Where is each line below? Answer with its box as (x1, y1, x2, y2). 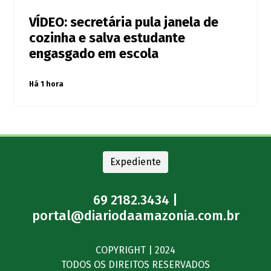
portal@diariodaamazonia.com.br (31, 208, 240, 224)
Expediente (110, 156, 161, 168)
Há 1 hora (29, 80, 64, 89)
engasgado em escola (29, 46, 158, 62)
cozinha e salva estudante (29, 30, 185, 47)
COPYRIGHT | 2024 (96, 244, 175, 256)
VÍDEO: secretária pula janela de (29, 15, 218, 31)
